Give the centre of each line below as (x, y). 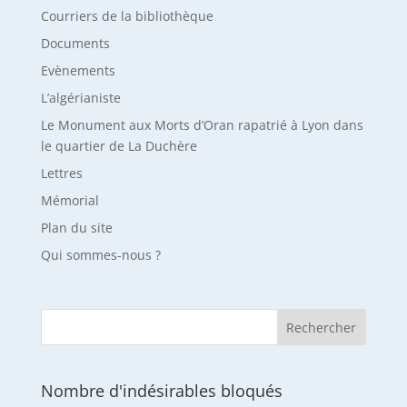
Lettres (61, 174)
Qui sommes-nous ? (100, 255)
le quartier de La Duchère (119, 146)
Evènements (78, 71)
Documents (75, 44)
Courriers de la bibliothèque (127, 16)
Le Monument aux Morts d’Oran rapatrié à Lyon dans (202, 125)
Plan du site (76, 228)
